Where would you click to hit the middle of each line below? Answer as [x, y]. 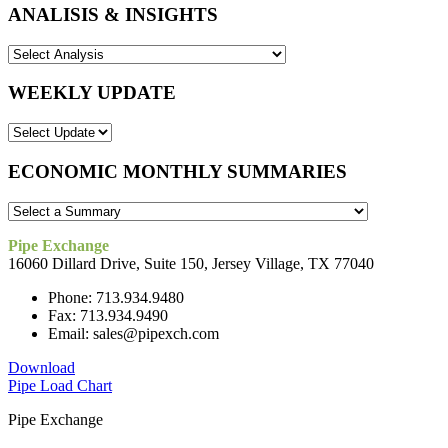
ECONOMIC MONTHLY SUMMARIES [177, 171]
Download [41, 367]
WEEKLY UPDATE [92, 93]
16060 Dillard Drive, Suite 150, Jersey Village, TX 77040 [191, 263]
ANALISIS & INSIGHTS [113, 15]
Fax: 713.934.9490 [108, 315]
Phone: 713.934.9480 [116, 297]
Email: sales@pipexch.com [133, 333]
